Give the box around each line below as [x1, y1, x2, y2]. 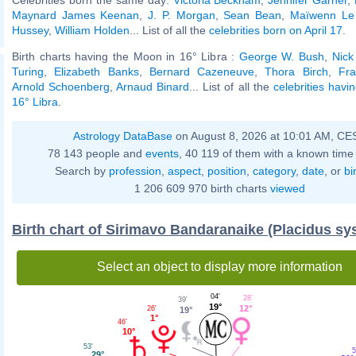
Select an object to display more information [96, 259, 342, 273]
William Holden [55, 23, 130, 37]
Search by [54, 164, 109, 177]
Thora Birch [265, 64, 328, 78]
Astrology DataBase [72, 129, 172, 142]
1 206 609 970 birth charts [133, 181, 270, 195]
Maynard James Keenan [12, 8, 140, 21]
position [207, 164, 246, 177]
